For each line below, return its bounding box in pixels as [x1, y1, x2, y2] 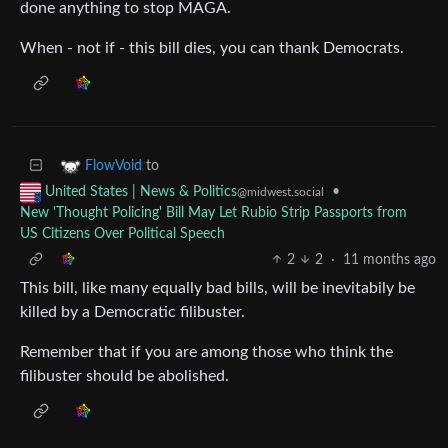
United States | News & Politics [45, 184, 237, 199]
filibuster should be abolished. [20, 367, 229, 384]
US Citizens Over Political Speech [20, 226, 225, 241]
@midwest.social [237, 185, 324, 198]
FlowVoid [85, 158, 142, 173]
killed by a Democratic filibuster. [20, 303, 245, 320]
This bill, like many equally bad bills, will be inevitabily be [20, 279, 415, 296]
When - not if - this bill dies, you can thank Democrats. [20, 39, 404, 56]
